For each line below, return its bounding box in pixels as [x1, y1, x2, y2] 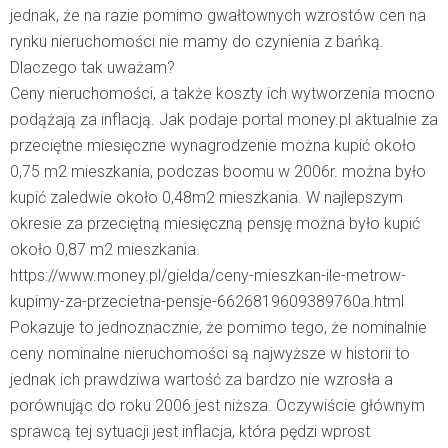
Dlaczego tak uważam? [10, 58, 175, 78]
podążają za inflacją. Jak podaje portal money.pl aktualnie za [10, 110, 438, 130]
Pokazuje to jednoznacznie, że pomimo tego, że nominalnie [10, 318, 427, 338]
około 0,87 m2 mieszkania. [10, 240, 200, 260]
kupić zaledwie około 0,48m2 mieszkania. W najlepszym [10, 188, 403, 208]
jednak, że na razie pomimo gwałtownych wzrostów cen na [10, 6, 426, 26]
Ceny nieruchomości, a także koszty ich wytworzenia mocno [10, 84, 435, 104]
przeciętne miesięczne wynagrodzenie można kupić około [10, 136, 416, 156]
